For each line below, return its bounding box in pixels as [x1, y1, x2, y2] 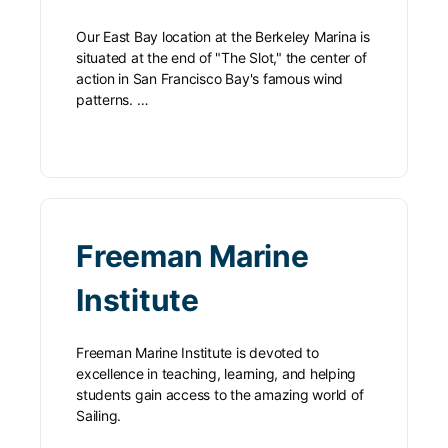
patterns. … [76, 90, 149, 108]
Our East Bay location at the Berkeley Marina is [76, 27, 370, 45]
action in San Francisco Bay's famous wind [76, 69, 344, 87]
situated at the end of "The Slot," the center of [76, 48, 367, 66]
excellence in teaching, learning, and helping [76, 364, 357, 382]
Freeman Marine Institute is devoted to [76, 343, 319, 361]
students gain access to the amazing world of [76, 385, 364, 403]
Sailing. [76, 406, 122, 424]
